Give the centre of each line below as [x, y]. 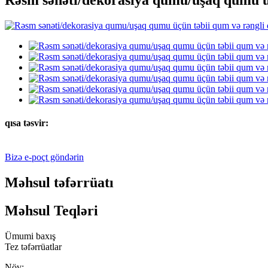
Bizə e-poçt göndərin [44, 157]
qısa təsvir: [27, 123]
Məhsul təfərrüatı [59, 182]
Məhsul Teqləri [51, 210]
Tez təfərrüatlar [33, 246]
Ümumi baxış [30, 236]
